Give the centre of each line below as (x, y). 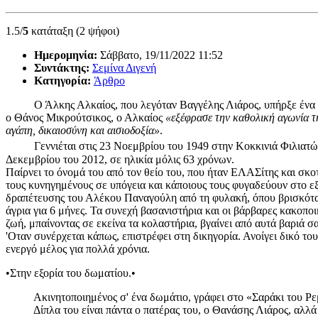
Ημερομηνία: (67, 55)
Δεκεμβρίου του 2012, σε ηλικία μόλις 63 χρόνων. (120, 159)
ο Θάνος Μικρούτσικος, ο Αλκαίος (86, 118)
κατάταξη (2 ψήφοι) (74, 31)
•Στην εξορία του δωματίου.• (71, 273)
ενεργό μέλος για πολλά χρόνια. (78, 248)
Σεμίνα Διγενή (124, 68)
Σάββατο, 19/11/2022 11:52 (161, 55)
